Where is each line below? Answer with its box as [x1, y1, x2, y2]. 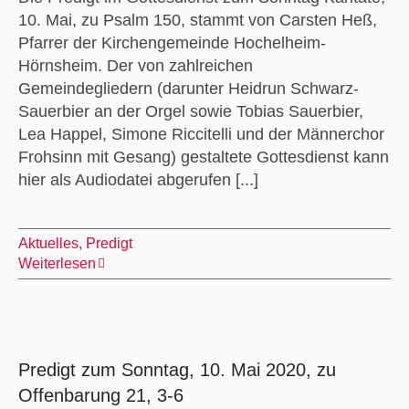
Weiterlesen [17, 255, 96, 271]
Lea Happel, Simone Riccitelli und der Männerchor [17, 124, 384, 143]
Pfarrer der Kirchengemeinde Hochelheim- [17, 33, 326, 52]
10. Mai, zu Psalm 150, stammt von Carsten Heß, [17, 10, 377, 29]
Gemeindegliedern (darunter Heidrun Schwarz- [17, 79, 359, 98]
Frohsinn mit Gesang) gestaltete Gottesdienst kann [17, 147, 389, 166]
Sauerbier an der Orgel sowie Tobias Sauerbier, [17, 101, 363, 121]
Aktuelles [17, 235, 79, 251]
